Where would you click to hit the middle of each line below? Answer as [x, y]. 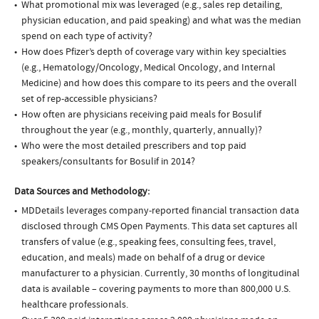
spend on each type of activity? [87, 37]
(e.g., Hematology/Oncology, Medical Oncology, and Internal [148, 68]
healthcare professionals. [75, 305]
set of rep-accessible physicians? [89, 99]
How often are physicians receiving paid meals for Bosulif [141, 115]
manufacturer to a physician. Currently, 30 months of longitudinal [161, 274]
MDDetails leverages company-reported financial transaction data [160, 211]
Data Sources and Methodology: [82, 192]
